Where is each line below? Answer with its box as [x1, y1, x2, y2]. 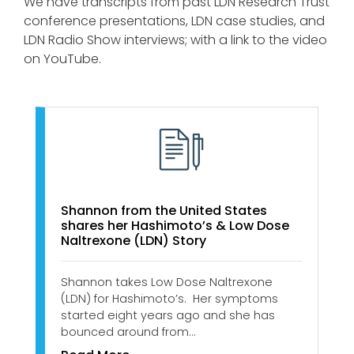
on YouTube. [24, 50, 101, 69]
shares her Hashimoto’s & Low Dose [61, 216, 289, 235]
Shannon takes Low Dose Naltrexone [61, 273, 273, 290]
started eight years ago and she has [61, 307, 275, 323]
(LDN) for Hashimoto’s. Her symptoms [61, 290, 278, 307]
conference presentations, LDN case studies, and [24, 12, 325, 31]
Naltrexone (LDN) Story [61, 231, 206, 250]
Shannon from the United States [61, 201, 267, 220]
